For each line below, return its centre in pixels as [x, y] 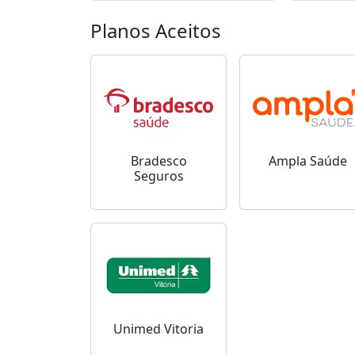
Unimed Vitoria [158, 329]
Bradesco [158, 161]
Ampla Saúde [307, 161]
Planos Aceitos [156, 31]
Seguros [158, 176]
